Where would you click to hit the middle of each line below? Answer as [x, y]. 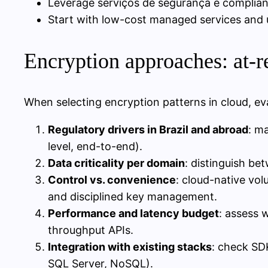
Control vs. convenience [112, 179]
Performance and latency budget [133, 213]
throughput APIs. [91, 230]
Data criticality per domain [116, 163]
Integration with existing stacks [130, 246]
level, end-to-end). [95, 146]
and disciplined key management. [133, 196]
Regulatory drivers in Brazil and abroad [148, 129]
